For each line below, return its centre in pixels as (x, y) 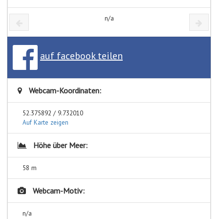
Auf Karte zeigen (45, 122)
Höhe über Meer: (59, 145)
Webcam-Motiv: (58, 190)
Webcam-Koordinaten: (64, 90)
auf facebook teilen (81, 56)
